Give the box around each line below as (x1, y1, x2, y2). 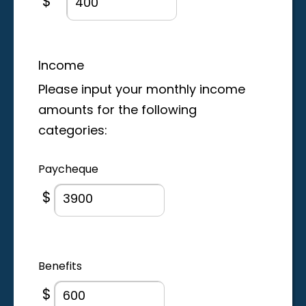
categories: (38, 122, 107, 142)
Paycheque (38, 161, 98, 179)
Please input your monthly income (38, 81, 245, 101)
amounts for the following (38, 101, 197, 122)
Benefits (38, 258, 82, 276)
